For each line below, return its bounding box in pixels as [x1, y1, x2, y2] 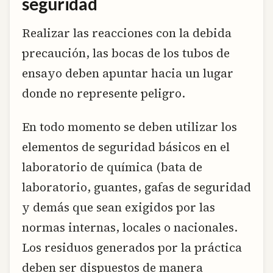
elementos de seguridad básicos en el [22, 139, 230, 155]
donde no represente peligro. [22, 85, 185, 101]
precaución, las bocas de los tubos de [22, 45, 230, 61]
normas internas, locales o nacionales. [22, 219, 238, 236]
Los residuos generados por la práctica [22, 239, 242, 256]
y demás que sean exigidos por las [22, 199, 215, 216]
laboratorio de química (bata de [22, 159, 202, 175]
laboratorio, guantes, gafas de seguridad [22, 179, 251, 196]
